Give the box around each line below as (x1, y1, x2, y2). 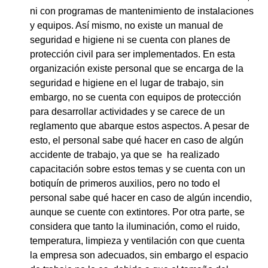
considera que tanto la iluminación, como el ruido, (30, 221, 240, 232)
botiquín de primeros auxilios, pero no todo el (30, 178, 220, 188)
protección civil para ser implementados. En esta (30, 48, 235, 59)
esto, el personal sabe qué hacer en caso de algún (30, 135, 243, 145)
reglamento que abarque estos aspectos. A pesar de (30, 120, 249, 131)
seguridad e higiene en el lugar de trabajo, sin (30, 77, 224, 88)
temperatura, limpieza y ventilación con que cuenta (30, 235, 245, 246)
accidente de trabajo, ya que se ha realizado (30, 149, 220, 160)
